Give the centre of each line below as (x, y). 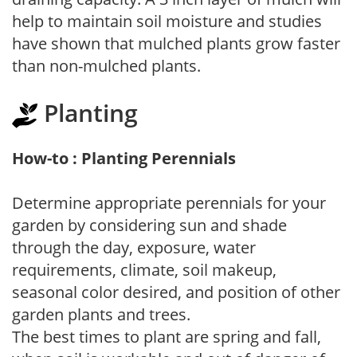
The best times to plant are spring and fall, (167, 336)
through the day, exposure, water (134, 247)
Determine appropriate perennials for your (169, 202)
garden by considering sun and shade (149, 225)
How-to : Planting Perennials (124, 158)
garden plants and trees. (101, 314)
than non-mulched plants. (106, 65)
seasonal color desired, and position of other (176, 292)
